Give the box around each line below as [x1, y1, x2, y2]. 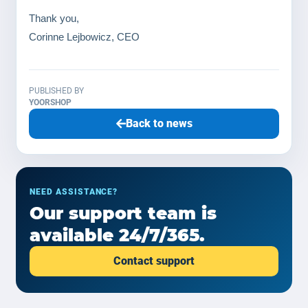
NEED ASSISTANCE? [30, 187, 118, 197]
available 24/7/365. [30, 225, 205, 245]
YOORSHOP [29, 98, 71, 107]
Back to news [125, 117, 192, 130]
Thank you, [29, 12, 79, 24]
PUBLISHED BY [29, 86, 84, 96]
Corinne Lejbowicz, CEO [29, 31, 140, 43]
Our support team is [30, 203, 217, 223]
